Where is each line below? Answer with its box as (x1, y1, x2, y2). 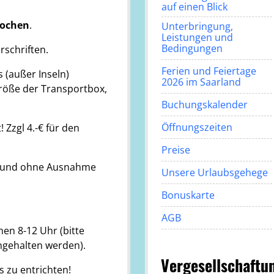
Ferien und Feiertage (161, 64, 256, 78)
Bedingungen (161, 42, 223, 56)
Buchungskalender (161, 98, 248, 112)
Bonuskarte (161, 188, 215, 202)
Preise (161, 143, 190, 157)
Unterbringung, (161, 20, 233, 34)
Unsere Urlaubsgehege (161, 166, 268, 180)
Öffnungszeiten (161, 120, 232, 135)
